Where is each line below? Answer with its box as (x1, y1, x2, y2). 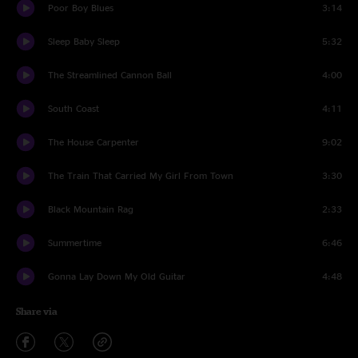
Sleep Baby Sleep (48, 36, 120, 46)
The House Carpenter (48, 137, 139, 147)
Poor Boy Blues (48, 2, 113, 13)
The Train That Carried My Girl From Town (48, 170, 233, 181)
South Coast (48, 103, 99, 113)
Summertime (48, 237, 101, 248)
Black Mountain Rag (48, 204, 133, 214)
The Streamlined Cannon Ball (48, 70, 172, 80)
